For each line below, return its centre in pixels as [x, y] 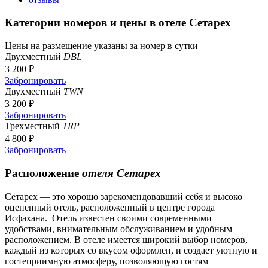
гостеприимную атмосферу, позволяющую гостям [106, 261]
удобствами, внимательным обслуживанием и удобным [118, 229]
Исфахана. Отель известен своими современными [108, 218]
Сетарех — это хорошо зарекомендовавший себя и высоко [124, 196]
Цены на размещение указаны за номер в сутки [101, 46]
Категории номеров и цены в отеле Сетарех [118, 23]
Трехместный [33, 126]
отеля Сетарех [121, 173]
